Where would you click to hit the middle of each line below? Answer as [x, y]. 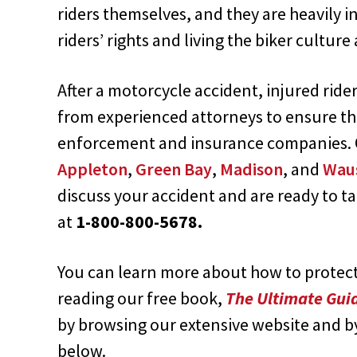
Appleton [92, 169]
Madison [251, 169]
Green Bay [174, 169]
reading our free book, [141, 298]
